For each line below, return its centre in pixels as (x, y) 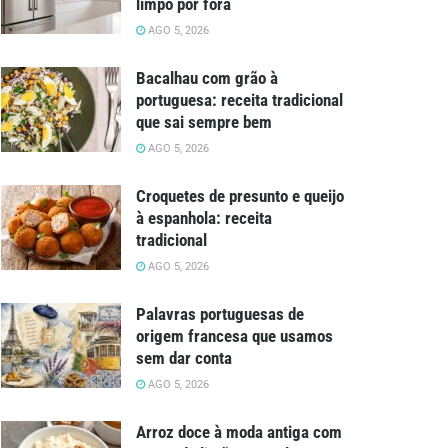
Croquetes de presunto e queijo (240, 195)
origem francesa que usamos (234, 335)
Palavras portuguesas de (220, 313)
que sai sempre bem (204, 121)
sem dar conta (184, 357)
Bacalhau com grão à (207, 77)
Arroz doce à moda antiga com (239, 431)
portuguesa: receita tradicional (239, 99)
